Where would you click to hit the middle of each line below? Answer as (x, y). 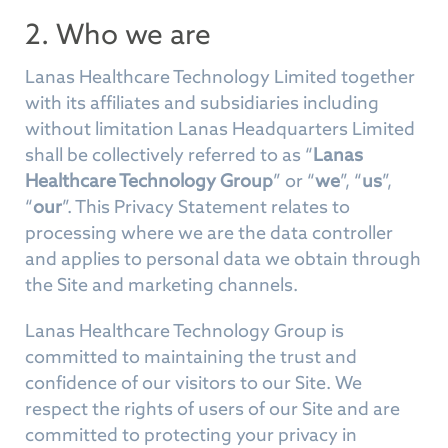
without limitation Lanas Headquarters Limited (220, 128)
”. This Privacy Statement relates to (206, 206)
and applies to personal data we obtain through (223, 258)
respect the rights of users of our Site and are (212, 408)
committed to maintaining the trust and (191, 356)
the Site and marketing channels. (161, 284)
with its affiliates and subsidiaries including (202, 102)
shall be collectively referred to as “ (169, 154)
